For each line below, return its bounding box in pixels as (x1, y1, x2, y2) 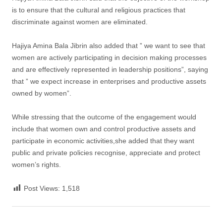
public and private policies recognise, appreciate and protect (12, 148, 200, 157)
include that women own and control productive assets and (12, 124, 196, 133)
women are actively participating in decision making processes (12, 53, 207, 61)
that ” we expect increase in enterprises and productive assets (12, 77, 206, 85)
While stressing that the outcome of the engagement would (12, 112, 196, 121)
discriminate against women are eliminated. (12, 17, 148, 26)
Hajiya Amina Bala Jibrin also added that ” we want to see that (12, 41, 205, 50)
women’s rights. (12, 160, 61, 168)
